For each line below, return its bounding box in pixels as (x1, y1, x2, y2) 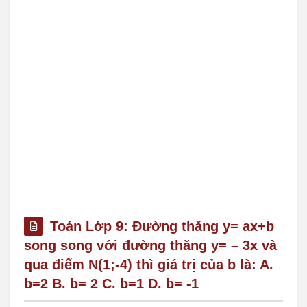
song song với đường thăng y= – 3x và (24, 238, 277, 253)
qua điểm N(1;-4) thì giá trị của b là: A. (24, 257, 273, 272)
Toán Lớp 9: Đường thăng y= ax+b (50, 219, 274, 234)
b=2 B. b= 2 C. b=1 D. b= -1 (24, 276, 199, 291)
